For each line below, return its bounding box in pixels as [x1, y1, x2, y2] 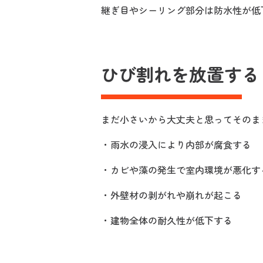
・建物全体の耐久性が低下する [101, 213, 232, 227]
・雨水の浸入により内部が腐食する [101, 137, 251, 151]
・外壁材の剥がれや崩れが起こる [101, 188, 242, 202]
